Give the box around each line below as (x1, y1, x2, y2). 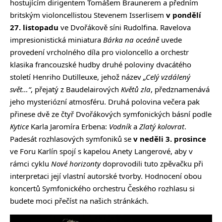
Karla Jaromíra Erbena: (29, 121, 109, 131)
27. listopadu (10, 22, 58, 32)
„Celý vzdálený (141, 71, 190, 82)
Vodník (109, 121, 131, 131)
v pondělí (166, 9, 201, 20)
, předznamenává (151, 84, 210, 94)
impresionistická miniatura (10, 34, 101, 45)
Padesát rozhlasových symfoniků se (10, 133, 131, 144)
